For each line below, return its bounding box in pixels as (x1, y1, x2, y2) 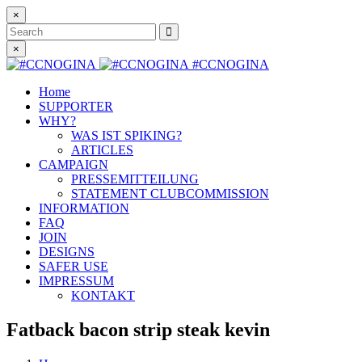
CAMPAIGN (39, 158, 108, 171)
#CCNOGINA (192, 57, 269, 71)
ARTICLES (71, 143, 133, 157)
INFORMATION (39, 201, 129, 215)
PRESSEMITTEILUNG (71, 172, 199, 186)
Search (165, 25, 198, 37)
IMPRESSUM (39, 274, 114, 288)
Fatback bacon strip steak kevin (6, 318, 270, 340)
